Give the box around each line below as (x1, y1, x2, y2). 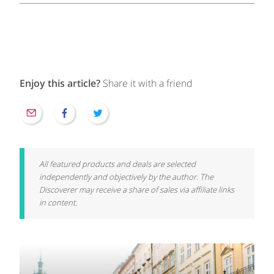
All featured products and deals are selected (39, 158, 196, 169)
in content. (39, 197, 77, 208)
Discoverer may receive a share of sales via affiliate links (39, 184, 234, 195)
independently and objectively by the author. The (39, 171, 213, 182)
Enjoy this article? (20, 76, 103, 90)
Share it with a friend (103, 76, 193, 90)
